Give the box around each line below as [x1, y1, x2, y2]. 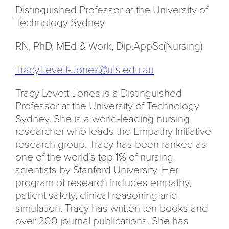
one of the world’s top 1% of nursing [15, 151, 173, 164]
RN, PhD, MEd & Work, [15, 40, 116, 53]
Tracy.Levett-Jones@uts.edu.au [15, 63, 154, 76]
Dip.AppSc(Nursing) [116, 40, 202, 53]
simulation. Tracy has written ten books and [15, 202, 208, 215]
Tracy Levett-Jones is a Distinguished [15, 87, 182, 100]
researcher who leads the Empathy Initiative [15, 125, 211, 138]
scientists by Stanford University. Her [15, 164, 178, 176]
